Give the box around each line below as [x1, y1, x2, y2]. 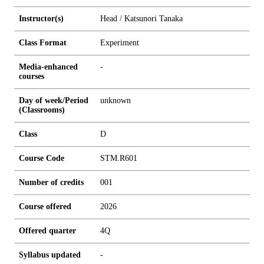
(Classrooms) [19, 105, 65, 114]
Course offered [19, 202, 71, 211]
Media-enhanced [19, 62, 78, 71]
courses [19, 72, 44, 81]
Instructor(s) [19, 14, 64, 23]
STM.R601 [100, 154, 137, 163]
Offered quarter [19, 226, 76, 235]
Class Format [19, 38, 67, 47]
